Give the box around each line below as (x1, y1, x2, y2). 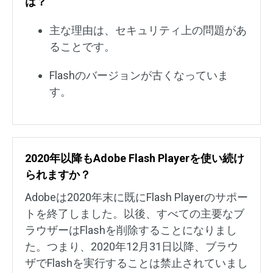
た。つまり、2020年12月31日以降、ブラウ (25, 240, 238, 253)
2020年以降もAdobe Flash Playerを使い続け (25, 152, 244, 165)
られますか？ (25, 168, 91, 182)
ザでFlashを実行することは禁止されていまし (25, 257, 248, 270)
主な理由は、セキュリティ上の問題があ (49, 24, 247, 37)
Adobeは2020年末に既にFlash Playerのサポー (25, 191, 248, 204)
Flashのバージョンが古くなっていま (49, 69, 229, 82)
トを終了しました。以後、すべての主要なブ (25, 207, 244, 221)
